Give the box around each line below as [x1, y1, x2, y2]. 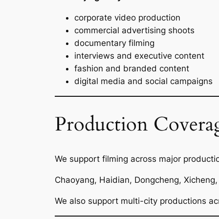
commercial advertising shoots [74, 25, 195, 36]
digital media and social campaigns [74, 76, 213, 87]
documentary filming [74, 38, 154, 48]
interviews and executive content [74, 51, 204, 61]
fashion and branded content [74, 64, 189, 74]
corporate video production [74, 13, 180, 23]
